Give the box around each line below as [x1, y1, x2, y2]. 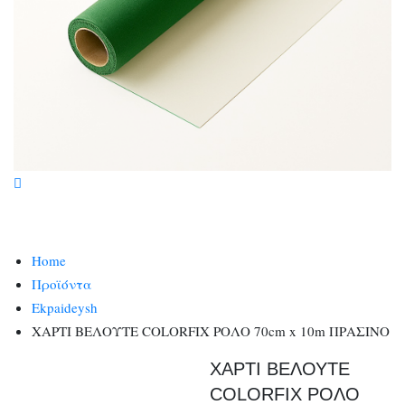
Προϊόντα [32, 275, 91, 293]
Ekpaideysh [32, 298, 98, 316]
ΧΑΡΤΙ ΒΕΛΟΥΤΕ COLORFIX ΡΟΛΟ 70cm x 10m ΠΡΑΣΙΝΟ [32, 322, 390, 340]
